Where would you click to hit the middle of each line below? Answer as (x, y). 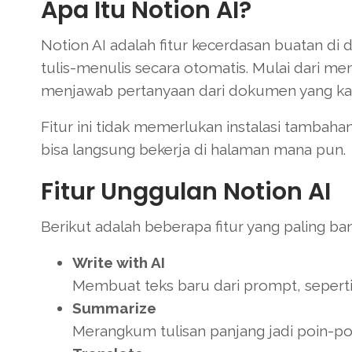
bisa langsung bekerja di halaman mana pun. (193, 149)
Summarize (114, 308)
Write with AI (119, 262)
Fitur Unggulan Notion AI (186, 191)
